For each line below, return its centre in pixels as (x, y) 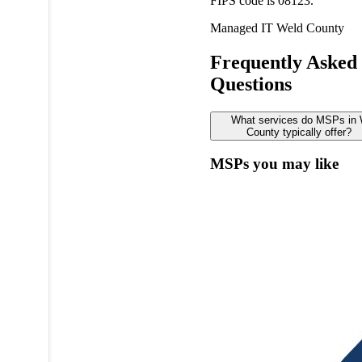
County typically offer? (299, 132)
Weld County (310, 27)
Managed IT (243, 27)
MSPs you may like (274, 164)
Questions (250, 84)
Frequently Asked (283, 62)
